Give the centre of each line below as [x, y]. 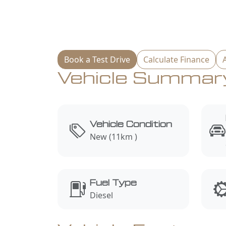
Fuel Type [113, 183]
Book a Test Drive [97, 59]
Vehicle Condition [131, 124]
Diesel [101, 195]
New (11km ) [114, 136]
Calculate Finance [176, 59]
